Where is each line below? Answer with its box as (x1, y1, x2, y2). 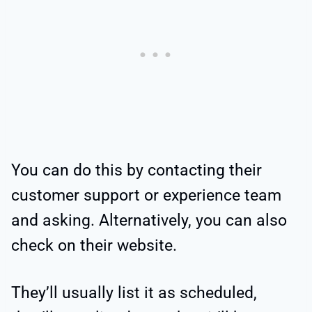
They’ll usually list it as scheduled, (11, 283, 257, 302)
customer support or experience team (11, 185, 281, 205)
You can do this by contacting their (11, 160, 262, 180)
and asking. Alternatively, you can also (11, 210, 287, 230)
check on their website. (11, 235, 177, 255)
